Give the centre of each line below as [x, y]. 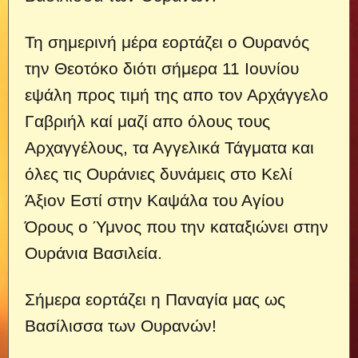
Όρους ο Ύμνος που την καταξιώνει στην [177, 227]
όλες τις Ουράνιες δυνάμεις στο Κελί [159, 174]
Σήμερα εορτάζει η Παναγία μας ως [155, 299]
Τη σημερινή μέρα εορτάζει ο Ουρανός [167, 42]
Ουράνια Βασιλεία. [93, 253]
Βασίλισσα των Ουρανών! [121, 326]
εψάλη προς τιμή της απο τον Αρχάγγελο [177, 95]
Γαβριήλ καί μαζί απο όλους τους [147, 121]
